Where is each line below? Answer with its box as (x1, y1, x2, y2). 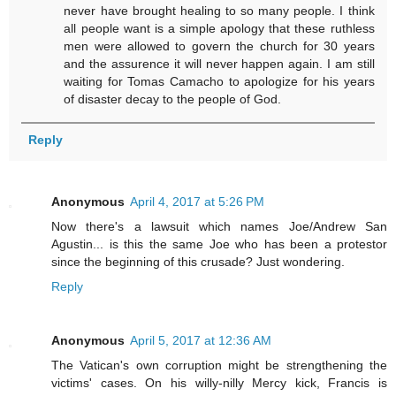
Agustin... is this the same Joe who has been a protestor (51, 236, 387, 251)
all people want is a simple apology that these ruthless (64, 21, 375, 36)
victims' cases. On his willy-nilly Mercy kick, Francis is (51, 376, 387, 391)
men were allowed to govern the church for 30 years (64, 39, 375, 54)
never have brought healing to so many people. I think (64, 4, 375, 19)
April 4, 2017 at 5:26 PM (130, 194, 264, 209)
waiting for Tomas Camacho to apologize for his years (64, 74, 375, 89)
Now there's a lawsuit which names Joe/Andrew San (51, 218, 387, 233)
